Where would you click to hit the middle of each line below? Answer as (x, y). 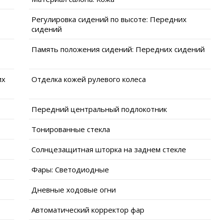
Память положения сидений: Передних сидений (118, 49)
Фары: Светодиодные (70, 169)
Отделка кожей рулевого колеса (89, 79)
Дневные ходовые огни (74, 189)
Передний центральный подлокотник (99, 109)
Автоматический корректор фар (88, 209)
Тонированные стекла (71, 129)
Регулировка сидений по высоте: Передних (109, 19)
